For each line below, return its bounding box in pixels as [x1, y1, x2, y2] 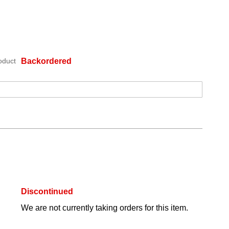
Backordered [21, 57, 72, 66]
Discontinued [21, 187, 73, 196]
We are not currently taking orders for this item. [21, 203, 188, 213]
